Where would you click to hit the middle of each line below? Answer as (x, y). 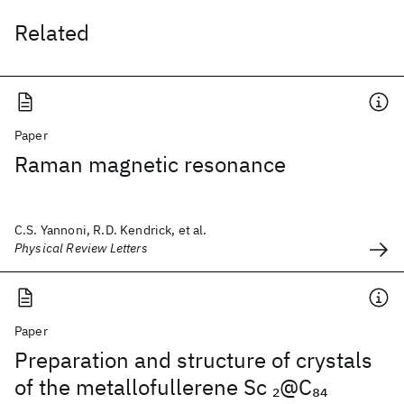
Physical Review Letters (81, 248)
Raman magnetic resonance (150, 164)
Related (52, 32)
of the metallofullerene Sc (143, 387)
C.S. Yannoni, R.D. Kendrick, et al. (111, 230)
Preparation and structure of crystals (193, 360)
